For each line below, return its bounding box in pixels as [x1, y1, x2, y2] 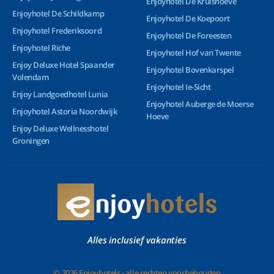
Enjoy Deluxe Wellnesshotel [12, 123, 109, 134]
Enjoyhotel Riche [12, 42, 70, 53]
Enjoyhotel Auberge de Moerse [146, 98, 254, 109]
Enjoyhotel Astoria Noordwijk [12, 106, 117, 117]
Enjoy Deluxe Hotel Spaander [12, 59, 115, 70]
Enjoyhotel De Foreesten [146, 30, 232, 41]
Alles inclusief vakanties [87, 234, 187, 246]
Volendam [12, 72, 49, 83]
